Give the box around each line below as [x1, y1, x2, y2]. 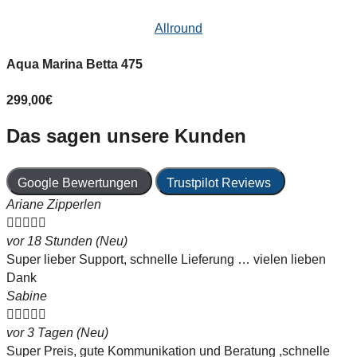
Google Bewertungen [18, 176, 138, 190]
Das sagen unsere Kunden [6, 126, 246, 147]
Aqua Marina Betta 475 [6, 57, 143, 72]
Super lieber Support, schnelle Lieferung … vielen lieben [6, 253, 326, 267]
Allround [155, 22, 202, 36]
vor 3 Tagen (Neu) [6, 326, 108, 340]
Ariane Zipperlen [6, 198, 101, 212]
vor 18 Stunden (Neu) [6, 234, 127, 249]
